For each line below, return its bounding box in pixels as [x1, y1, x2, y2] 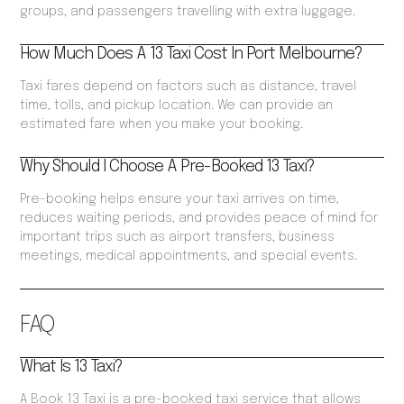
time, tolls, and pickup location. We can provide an [20, 99, 334, 113]
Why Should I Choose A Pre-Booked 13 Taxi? [20, 159, 316, 176]
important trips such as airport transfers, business [20, 231, 335, 244]
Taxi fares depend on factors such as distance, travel [20, 80, 357, 94]
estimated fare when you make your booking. [20, 118, 304, 132]
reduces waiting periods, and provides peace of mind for [20, 212, 379, 225]
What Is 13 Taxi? [20, 359, 124, 376]
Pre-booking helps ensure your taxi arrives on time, [20, 193, 340, 207]
